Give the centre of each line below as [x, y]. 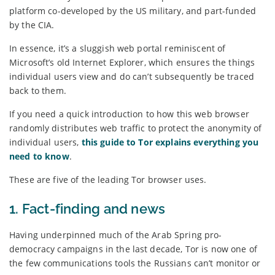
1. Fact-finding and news [87, 208]
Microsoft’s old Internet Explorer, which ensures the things [132, 62]
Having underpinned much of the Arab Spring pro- [116, 234]
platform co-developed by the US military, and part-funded [133, 10]
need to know [39, 156]
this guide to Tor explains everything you [170, 142]
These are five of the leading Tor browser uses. [108, 179]
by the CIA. [32, 25]
